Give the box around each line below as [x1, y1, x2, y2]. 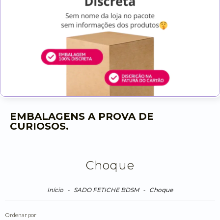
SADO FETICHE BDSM [74, 186, 139, 193]
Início [47, 186, 63, 193]
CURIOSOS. [10, 120, 69, 132]
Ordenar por [5, 211, 36, 219]
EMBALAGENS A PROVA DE [10, 110, 154, 122]
